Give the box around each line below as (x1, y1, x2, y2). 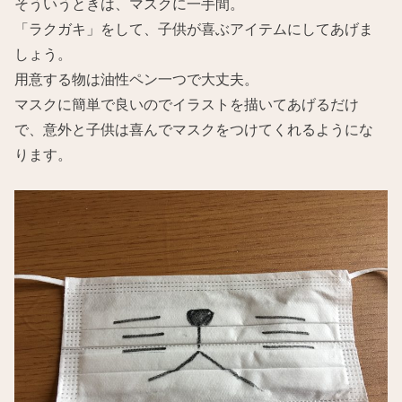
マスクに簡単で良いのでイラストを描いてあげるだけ (14, 95, 360, 112)
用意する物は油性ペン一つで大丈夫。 (14, 70, 259, 87)
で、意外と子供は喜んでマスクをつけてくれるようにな (14, 120, 374, 137)
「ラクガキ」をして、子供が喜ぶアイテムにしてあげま (14, 20, 374, 37)
